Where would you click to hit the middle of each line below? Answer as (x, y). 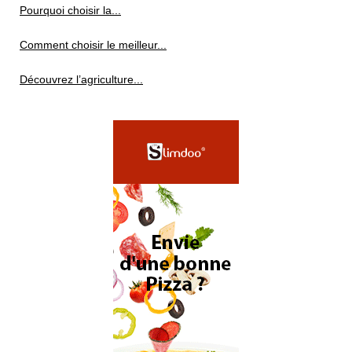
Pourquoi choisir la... (70, 10)
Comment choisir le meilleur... (93, 45)
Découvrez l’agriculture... (81, 79)
